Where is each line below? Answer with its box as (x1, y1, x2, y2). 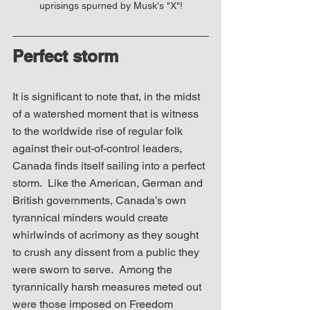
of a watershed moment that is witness (12, 107, 201, 120)
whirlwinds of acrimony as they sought (12, 228, 201, 241)
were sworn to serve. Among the (12, 262, 175, 276)
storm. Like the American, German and (12, 176, 206, 190)
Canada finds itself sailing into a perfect (12, 158, 208, 172)
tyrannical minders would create (12, 210, 171, 224)
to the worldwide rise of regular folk (12, 124, 185, 138)
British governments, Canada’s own (12, 193, 189, 207)
